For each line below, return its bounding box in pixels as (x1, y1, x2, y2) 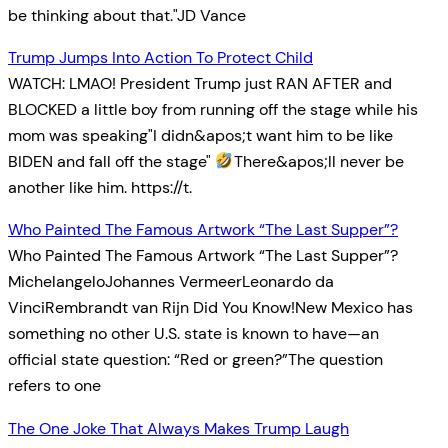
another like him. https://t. (8, 177, 192, 199)
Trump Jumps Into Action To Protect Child (8, 47, 313, 69)
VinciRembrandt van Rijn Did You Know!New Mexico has (8, 297, 413, 319)
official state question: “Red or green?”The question (8, 349, 383, 371)
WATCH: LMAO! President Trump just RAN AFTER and (8, 73, 392, 95)
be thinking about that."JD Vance (8, 4, 246, 26)
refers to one (8, 375, 101, 397)
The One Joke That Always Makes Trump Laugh (8, 417, 349, 439)
